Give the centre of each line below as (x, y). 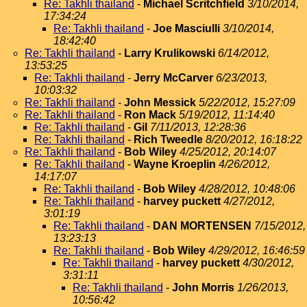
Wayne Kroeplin (175, 164)
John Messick (160, 102)
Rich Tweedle (168, 139)
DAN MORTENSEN (202, 225)
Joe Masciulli (186, 28)
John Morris (203, 287)
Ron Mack (150, 114)
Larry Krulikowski (170, 53)
